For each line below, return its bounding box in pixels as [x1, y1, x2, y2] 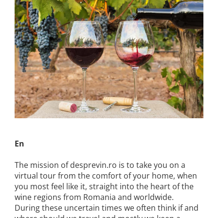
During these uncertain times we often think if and [15, 202, 199, 213]
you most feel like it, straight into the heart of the [15, 181, 194, 192]
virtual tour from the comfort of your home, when [15, 170, 197, 181]
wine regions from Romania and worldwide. [15, 191, 174, 202]
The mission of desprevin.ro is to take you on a [15, 159, 185, 170]
